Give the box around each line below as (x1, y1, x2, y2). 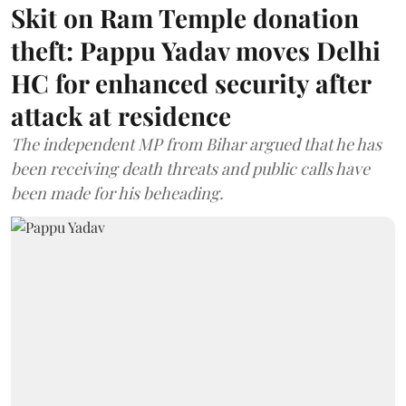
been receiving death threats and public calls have (11, 158, 370, 179)
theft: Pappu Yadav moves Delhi (11, 34, 381, 67)
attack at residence (11, 99, 231, 132)
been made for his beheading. (11, 182, 224, 204)
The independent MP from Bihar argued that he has (11, 133, 382, 155)
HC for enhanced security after (11, 66, 371, 100)
